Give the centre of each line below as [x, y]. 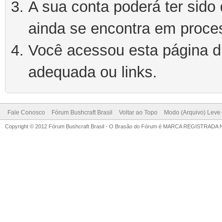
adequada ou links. [93, 72]
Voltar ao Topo [138, 112]
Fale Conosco [26, 112]
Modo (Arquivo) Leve [192, 112]
